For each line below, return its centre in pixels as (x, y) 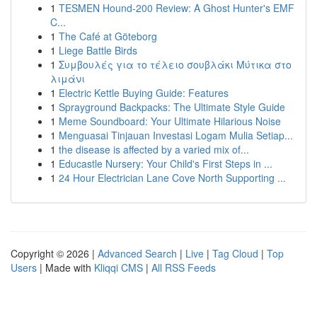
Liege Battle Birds (98, 50)
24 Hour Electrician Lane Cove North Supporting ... (172, 178)
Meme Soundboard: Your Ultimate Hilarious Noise (170, 121)
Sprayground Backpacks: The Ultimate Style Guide (172, 107)
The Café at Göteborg (108, 36)
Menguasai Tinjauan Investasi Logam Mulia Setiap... (176, 135)
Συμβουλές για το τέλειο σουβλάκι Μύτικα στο (175, 64)
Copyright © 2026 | (54, 253)
